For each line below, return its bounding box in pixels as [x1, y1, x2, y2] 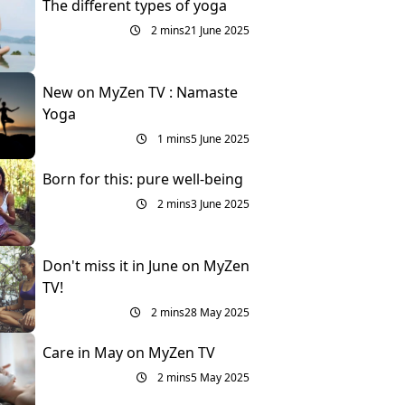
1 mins [154, 131, 191, 146]
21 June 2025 [184, 23, 250, 38]
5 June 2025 [190, 131, 250, 146]
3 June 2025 [190, 196, 250, 212]
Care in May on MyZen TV [42, 343, 215, 363]
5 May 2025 [190, 370, 250, 385]
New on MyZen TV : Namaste [42, 82, 238, 102]
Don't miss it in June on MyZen [42, 256, 250, 276]
